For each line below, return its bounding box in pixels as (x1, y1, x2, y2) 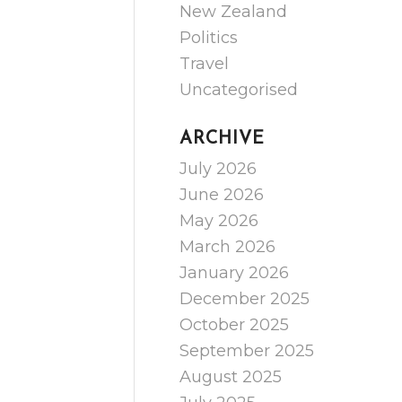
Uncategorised (179, 80, 299, 100)
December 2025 (179, 289, 310, 309)
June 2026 (179, 185, 265, 205)
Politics (179, 28, 239, 48)
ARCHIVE (179, 130, 266, 148)
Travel (179, 54, 230, 74)
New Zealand (179, 2, 288, 22)
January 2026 (179, 263, 290, 283)
